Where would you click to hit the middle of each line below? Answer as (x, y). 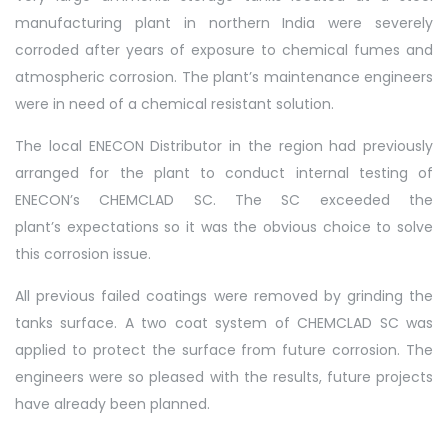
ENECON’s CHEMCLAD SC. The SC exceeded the (224, 199)
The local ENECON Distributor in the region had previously (224, 145)
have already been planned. (112, 403)
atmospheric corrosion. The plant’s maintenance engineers (224, 76)
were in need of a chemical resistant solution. (174, 103)
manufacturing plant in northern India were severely (224, 22)
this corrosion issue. (83, 253)
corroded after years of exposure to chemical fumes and (224, 49)
